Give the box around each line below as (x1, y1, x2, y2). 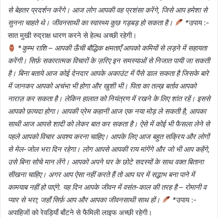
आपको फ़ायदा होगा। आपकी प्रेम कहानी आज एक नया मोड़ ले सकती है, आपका (8, 107, 206, 116)
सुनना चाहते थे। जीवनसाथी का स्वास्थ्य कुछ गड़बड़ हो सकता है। (8, 18, 175, 28)
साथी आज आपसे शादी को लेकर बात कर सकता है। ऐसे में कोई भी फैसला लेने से (8, 119, 210, 129)
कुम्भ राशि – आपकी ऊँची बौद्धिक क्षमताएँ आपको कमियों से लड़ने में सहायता (22, 43, 207, 53)
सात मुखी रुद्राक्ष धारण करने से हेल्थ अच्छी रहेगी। (8, 31, 137, 40)
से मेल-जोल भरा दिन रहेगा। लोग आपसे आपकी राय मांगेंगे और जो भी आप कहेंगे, (8, 145, 210, 154)
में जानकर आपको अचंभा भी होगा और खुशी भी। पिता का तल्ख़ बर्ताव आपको (8, 81, 196, 91)
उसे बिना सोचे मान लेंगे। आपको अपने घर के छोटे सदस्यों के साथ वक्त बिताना (8, 157, 203, 167)
